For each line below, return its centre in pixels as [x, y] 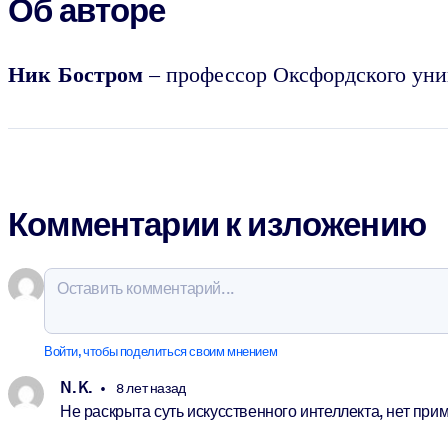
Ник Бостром [75, 74]
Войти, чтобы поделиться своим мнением [161, 352]
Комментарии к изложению [217, 224]
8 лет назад [149, 387]
